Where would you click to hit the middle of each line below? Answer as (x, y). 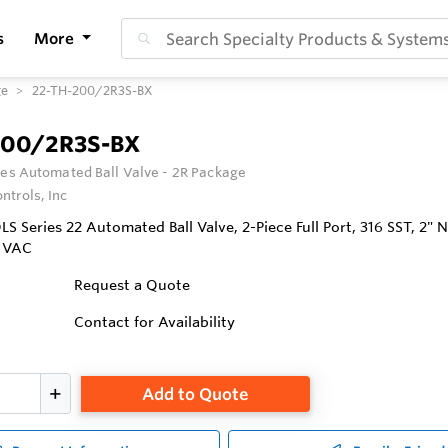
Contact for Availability (155, 322)
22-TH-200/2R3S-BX (92, 90)
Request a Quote (132, 285)
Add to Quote (195, 393)
